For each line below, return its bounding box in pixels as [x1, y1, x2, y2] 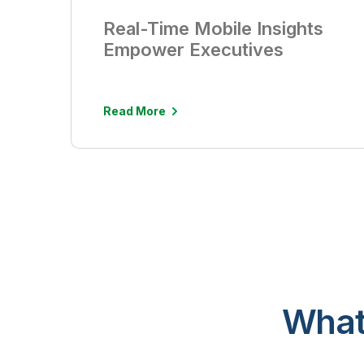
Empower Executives [103, 39, 284, 60]
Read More [103, 104, 166, 118]
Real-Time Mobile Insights [103, 18, 325, 39]
